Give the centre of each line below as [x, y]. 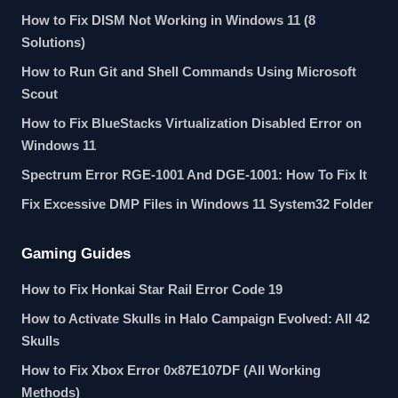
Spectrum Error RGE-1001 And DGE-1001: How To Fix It [194, 175]
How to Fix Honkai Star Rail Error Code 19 [152, 289]
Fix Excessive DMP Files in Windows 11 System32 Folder [197, 204]
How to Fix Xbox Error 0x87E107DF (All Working [171, 370]
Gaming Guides [76, 254]
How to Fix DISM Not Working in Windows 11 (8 [168, 20]
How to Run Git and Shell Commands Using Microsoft [189, 72]
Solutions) [53, 42]
